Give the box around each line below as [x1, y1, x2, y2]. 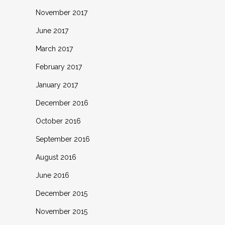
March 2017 [36, 45, 73, 53]
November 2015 [36, 207, 87, 215]
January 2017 [36, 81, 78, 89]
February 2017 [36, 63, 82, 71]
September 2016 [36, 135, 90, 143]
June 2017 [36, 27, 68, 35]
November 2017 [36, 9, 87, 17]
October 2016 [36, 117, 81, 125]
